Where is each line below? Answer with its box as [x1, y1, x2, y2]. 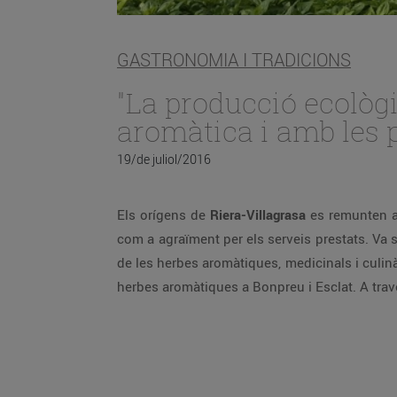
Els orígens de [117, 206, 210, 223]
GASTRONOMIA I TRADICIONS [117, 49, 351, 72]
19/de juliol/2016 [117, 151, 211, 167]
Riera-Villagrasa [210, 206, 306, 223]
